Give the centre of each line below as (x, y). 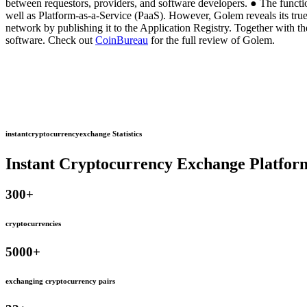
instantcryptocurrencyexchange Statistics (74, 134)
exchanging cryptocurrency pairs (60, 281)
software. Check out (50, 40)
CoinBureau (122, 40)
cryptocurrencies (33, 224)
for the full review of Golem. (211, 40)
